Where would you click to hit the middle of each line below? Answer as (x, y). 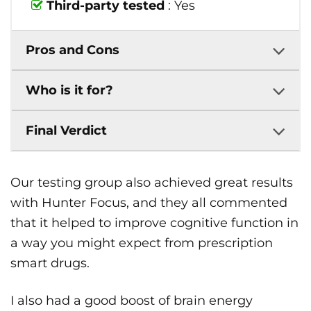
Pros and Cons (73, 50)
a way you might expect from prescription (142, 243)
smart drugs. (50, 263)
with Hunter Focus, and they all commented (149, 203)
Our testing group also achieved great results (152, 183)
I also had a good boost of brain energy (132, 301)
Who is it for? (69, 91)
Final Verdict (66, 131)
